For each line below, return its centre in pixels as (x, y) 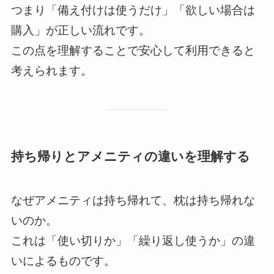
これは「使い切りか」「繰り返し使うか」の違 (133, 241)
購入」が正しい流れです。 (80, 30)
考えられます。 (51, 70)
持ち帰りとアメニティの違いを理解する (130, 156)
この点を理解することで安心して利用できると (133, 50)
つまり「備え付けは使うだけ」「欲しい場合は (133, 10)
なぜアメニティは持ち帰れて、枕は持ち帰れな (133, 201)
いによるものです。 (63, 261)
